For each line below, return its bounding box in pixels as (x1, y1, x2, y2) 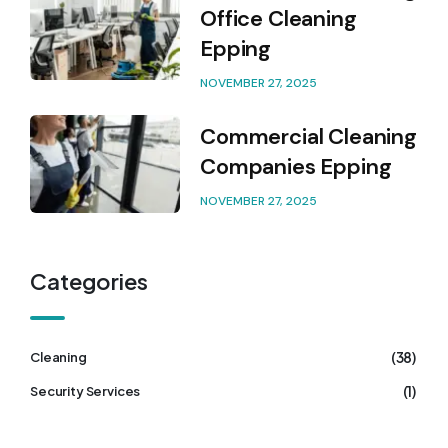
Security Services (30, 382, 141, 399)
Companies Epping (200, 151, 392, 181)
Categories (30, 266, 149, 295)
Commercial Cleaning (200, 121, 417, 151)
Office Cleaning (200, 4, 357, 34)
